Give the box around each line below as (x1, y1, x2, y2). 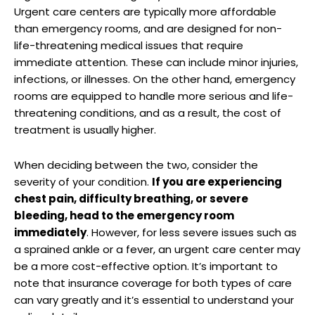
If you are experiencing (152, 174, 282, 189)
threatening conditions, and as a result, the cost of (14, 105, 281, 120)
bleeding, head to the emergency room (14, 207, 234, 223)
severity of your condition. (14, 174, 152, 189)
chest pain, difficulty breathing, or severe (14, 191, 248, 206)
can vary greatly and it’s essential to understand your (14, 292, 294, 307)
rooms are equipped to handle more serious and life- (14, 88, 293, 103)
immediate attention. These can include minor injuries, (14, 54, 298, 70)
